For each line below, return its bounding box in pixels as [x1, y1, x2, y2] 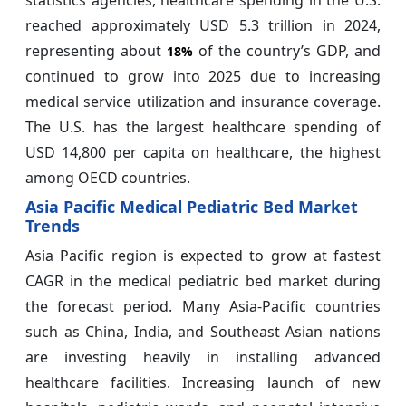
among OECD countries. [25, 168, 190, 188]
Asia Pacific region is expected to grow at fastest [25, 246, 381, 266]
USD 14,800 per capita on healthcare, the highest [25, 142, 381, 163]
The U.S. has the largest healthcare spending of [25, 117, 381, 138]
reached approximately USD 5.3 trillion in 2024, [25, 15, 381, 36]
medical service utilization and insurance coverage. [25, 92, 381, 112]
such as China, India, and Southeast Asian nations [25, 322, 381, 343]
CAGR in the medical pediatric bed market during [25, 271, 381, 292]
